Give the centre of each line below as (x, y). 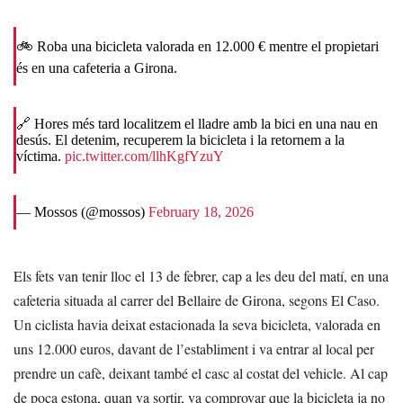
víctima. (40, 156)
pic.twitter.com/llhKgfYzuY (144, 156)
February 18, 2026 (201, 212)
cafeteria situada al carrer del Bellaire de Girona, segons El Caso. (197, 300)
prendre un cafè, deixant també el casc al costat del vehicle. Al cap (201, 373)
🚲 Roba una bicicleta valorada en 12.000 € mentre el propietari (197, 46)
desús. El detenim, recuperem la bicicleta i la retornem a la (180, 140)
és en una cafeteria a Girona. (97, 68)
